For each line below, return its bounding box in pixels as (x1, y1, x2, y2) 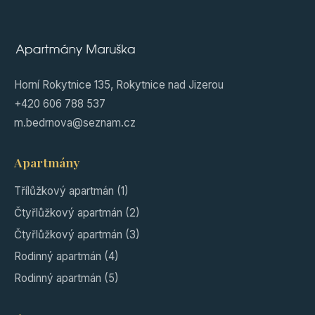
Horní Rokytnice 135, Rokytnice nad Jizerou (14, 78, 224, 92)
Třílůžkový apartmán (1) (14, 184, 129, 198)
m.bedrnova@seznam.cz (14, 116, 136, 130)
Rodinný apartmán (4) (14, 250, 119, 264)
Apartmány (14, 154, 79, 171)
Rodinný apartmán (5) (14, 271, 119, 285)
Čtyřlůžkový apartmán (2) (14, 206, 140, 220)
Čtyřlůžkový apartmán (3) (14, 228, 140, 242)
